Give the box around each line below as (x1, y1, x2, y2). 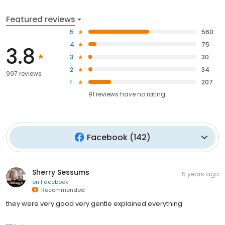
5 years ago (182, 169, 219, 178)
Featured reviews (6, 13, 75, 25)
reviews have (96, 89, 136, 98)
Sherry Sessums (32, 167, 89, 177)
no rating (137, 89, 166, 98)
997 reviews (6, 69, 42, 78)
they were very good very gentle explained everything (6, 198, 182, 208)
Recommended (38, 185, 85, 194)
